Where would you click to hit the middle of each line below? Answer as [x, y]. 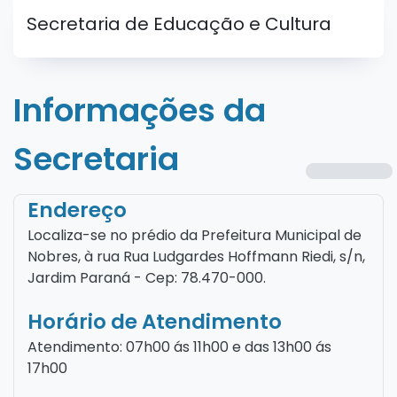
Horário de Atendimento [155, 322]
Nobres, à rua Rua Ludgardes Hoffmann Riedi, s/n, [196, 257]
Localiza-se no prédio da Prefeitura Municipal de [195, 235]
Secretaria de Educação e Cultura [179, 24]
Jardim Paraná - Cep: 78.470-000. [147, 278]
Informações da [140, 110]
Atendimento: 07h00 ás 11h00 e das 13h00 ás [179, 347]
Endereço [77, 210]
